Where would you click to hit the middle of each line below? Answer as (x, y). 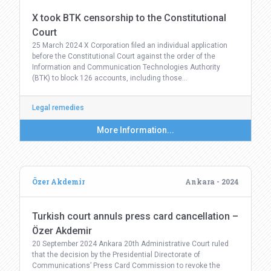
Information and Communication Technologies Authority (126, 67)
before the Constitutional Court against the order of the (124, 56)
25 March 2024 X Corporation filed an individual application (130, 45)
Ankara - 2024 (212, 181)
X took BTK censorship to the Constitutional (129, 18)
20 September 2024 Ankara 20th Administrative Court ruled (130, 244)
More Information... (135, 130)
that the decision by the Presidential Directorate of (116, 255)
